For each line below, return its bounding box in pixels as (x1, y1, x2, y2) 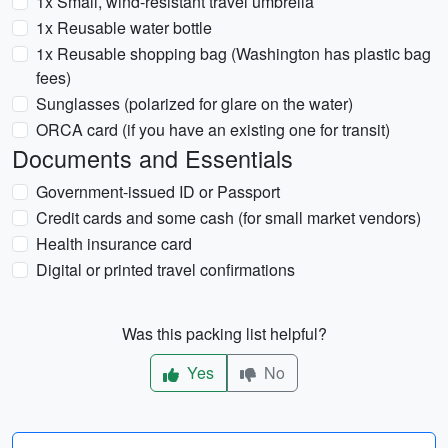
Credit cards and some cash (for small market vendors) (36, 206, 421, 229)
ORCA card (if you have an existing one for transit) (36, 118, 390, 141)
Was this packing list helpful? (121, 322, 327, 345)
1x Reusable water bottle (36, 16, 212, 39)
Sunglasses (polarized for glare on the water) (36, 92, 353, 115)
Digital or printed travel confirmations (36, 258, 295, 281)
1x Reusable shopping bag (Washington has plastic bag (36, 42, 431, 65)
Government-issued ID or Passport (36, 180, 280, 203)
